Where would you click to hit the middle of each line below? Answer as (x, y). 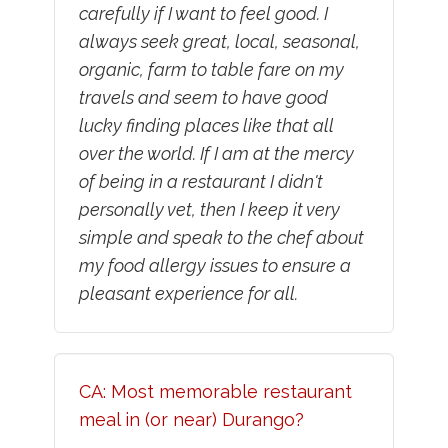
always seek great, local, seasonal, (219, 41)
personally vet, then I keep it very (209, 209)
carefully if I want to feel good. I (203, 13)
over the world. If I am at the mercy (216, 153)
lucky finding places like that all (206, 125)
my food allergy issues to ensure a (214, 265)
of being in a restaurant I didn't (200, 181)
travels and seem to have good (203, 97)
